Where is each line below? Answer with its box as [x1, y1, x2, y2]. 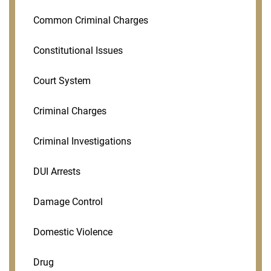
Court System [33, 74, 91, 87]
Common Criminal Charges [33, 14, 148, 26]
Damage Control [33, 195, 103, 207]
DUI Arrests [33, 165, 80, 177]
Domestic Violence [33, 226, 113, 238]
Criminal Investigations [33, 135, 131, 147]
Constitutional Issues [33, 44, 123, 56]
